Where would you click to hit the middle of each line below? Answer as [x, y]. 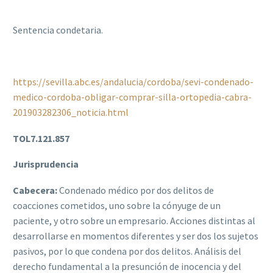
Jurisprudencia [46, 164]
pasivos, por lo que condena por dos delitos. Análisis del [127, 251]
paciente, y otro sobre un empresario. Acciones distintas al [134, 220]
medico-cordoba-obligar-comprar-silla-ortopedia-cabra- [132, 97]
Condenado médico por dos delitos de [136, 190]
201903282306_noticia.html [71, 112]
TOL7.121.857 [41, 138]
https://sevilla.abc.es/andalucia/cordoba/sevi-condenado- [133, 82]
